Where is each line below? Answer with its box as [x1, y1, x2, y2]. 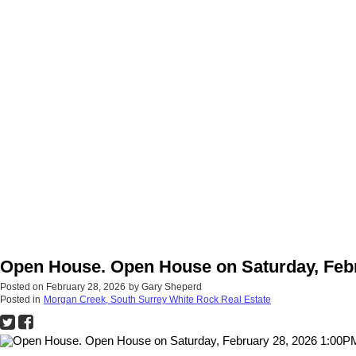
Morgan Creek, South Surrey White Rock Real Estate [44, 294, 271, 306]
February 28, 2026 [46, 281, 126, 293]
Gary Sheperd [141, 281, 202, 293]
